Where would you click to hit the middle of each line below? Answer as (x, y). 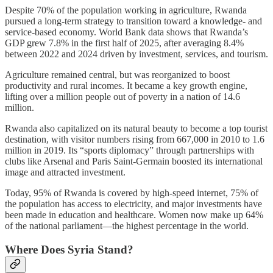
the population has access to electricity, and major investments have (133, 204)
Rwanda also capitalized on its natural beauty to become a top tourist (136, 129)
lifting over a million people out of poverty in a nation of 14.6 (122, 97)
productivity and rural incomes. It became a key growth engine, (126, 86)
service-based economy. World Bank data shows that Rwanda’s (126, 32)
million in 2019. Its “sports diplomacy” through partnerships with (129, 151)
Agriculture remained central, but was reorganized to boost (117, 75)
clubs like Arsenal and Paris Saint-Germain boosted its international (134, 161)
